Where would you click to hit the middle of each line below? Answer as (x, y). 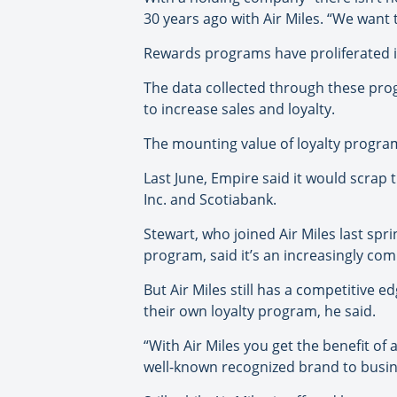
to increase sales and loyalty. (239, 109)
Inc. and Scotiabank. (210, 200)
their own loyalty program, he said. (260, 311)
